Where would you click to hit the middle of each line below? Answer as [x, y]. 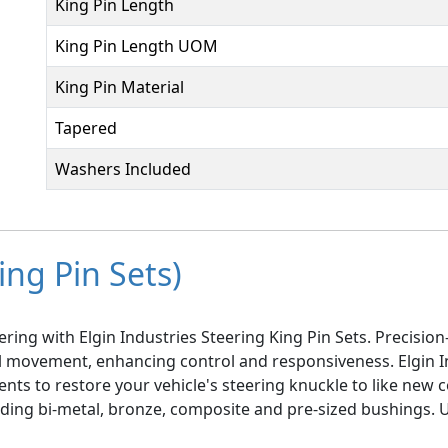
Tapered [86, 128]
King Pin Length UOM [136, 46]
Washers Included [123, 169]
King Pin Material [119, 87]
